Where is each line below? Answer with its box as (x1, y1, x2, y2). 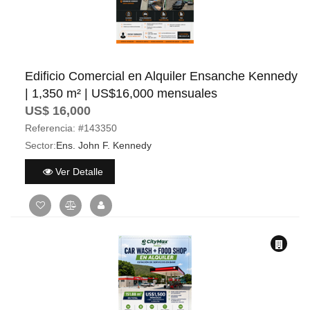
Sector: (25, 140, 56, 151)
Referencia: (25, 122, 75, 134)
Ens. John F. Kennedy (56, 140, 152, 151)
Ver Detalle (52, 165, 103, 177)
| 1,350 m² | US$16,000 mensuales (25, 86, 217, 100)
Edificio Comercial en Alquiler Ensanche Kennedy (25, 69, 298, 83)
